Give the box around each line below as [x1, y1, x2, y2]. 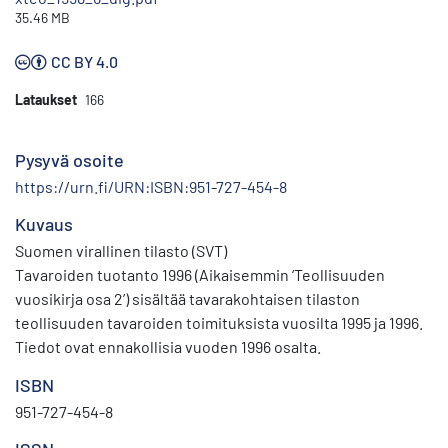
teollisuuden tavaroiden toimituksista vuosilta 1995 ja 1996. [15, 313, 423, 333]
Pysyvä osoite [15, 149, 124, 172]
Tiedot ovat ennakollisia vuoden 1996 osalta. [15, 337, 321, 357]
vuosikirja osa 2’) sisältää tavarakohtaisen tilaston [15, 289, 360, 309]
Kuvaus [15, 213, 73, 236]
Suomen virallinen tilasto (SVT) [15, 241, 227, 261]
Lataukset [15, 91, 77, 109]
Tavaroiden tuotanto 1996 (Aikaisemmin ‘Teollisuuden [15, 265, 385, 285]
